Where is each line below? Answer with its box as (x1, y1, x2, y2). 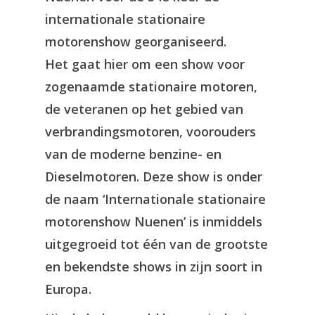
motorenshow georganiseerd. (45, 33, 226, 50)
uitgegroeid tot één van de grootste (45, 236, 268, 252)
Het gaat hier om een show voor (45, 56, 245, 72)
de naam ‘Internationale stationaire (45, 191, 266, 207)
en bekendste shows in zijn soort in (45, 258, 262, 275)
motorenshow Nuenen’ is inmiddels (45, 213, 262, 230)
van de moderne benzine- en (45, 146, 221, 162)
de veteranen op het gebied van (45, 101, 243, 117)
